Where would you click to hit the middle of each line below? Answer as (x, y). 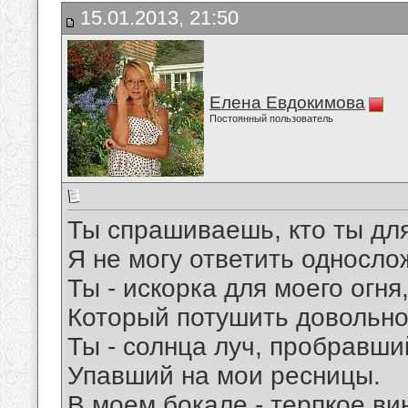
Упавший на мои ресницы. (224, 376)
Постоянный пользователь (271, 118)
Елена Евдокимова (287, 102)
